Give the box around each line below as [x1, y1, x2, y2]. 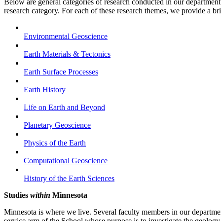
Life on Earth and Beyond [24, 103, 105, 112]
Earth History [24, 85, 66, 94]
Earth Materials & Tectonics [24, 50, 110, 59]
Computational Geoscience [24, 156, 108, 165]
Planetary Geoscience [24, 121, 91, 130]
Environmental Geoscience [24, 32, 108, 41]
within [30, 191, 50, 200]
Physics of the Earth [24, 139, 86, 147]
